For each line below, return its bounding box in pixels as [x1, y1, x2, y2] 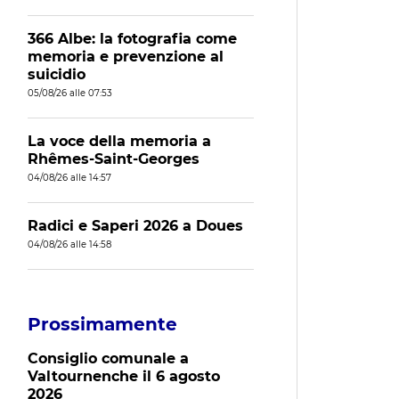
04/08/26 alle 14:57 [28, 172, 111, 183]
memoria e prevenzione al [28, 48, 224, 65]
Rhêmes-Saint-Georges [28, 151, 199, 167]
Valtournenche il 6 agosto [28, 368, 220, 385]
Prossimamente [28, 313, 177, 335]
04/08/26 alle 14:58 [28, 239, 111, 250]
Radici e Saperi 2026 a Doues [28, 217, 243, 234]
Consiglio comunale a [28, 350, 189, 367]
